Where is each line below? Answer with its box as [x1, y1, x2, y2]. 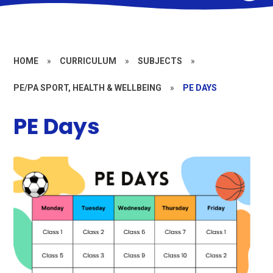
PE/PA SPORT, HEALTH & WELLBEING [13, 83, 162, 93]
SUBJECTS [138, 56, 183, 66]
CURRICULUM [60, 56, 117, 66]
